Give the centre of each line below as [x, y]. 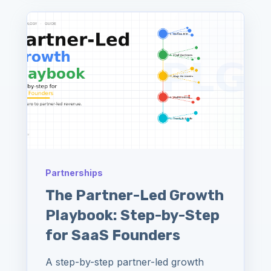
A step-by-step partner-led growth [125, 262]
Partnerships [74, 172]
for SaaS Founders [113, 235]
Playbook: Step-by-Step [132, 215]
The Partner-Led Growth [135, 195]
